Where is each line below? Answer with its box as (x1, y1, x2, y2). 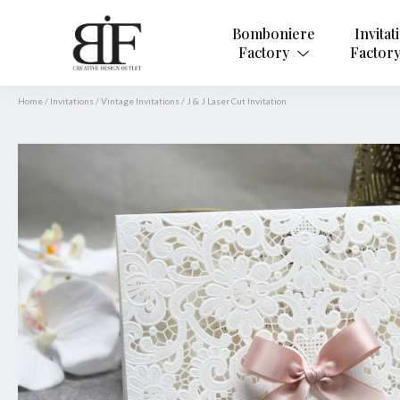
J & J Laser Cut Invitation (187, 96, 287, 106)
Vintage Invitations (101, 96, 179, 106)
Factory (238, 43, 294, 62)
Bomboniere (231, 24, 315, 43)
